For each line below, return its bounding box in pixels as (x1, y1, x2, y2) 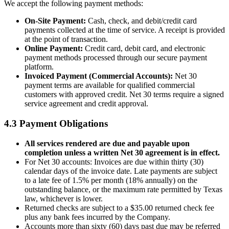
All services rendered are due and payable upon (25, 139, 190, 148)
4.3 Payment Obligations (4, 118, 108, 129)
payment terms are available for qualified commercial (25, 81, 195, 90)
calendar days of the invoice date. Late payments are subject (25, 166, 217, 175)
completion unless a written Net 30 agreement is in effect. (25, 148, 220, 157)
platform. (25, 62, 54, 72)
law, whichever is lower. (25, 194, 103, 203)
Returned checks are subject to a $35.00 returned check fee (25, 203, 214, 212)
